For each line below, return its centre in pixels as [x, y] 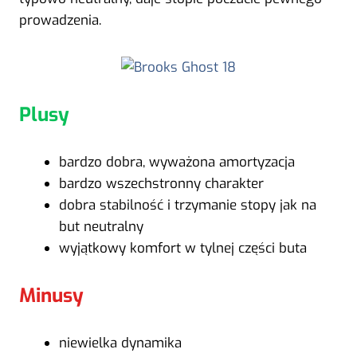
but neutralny [101, 226]
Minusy [51, 295]
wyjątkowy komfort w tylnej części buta [182, 248]
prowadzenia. [60, 20]
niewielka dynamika [120, 343]
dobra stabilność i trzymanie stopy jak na [187, 205]
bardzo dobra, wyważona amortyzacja [177, 162]
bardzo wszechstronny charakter [161, 183]
